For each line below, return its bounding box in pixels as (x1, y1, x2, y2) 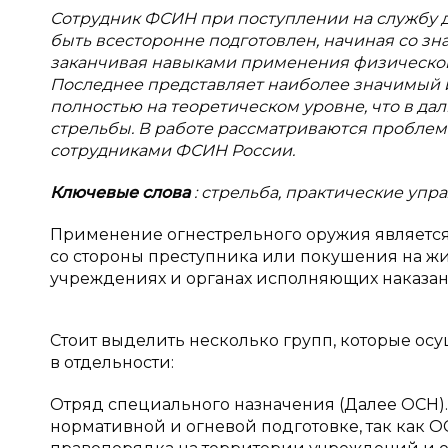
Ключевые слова (50, 183, 194, 202)
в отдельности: (50, 353, 174, 372)
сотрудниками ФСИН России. (50, 141, 295, 160)
